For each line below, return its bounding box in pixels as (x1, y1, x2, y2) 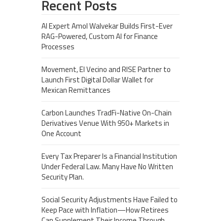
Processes (41, 40, 74, 52)
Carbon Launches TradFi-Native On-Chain (41, 107, 172, 118)
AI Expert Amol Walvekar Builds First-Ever (41, 20, 173, 32)
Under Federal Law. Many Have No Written (41, 160, 173, 172)
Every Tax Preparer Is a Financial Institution (41, 150, 177, 162)
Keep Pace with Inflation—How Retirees (41, 204, 169, 216)
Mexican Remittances (41, 84, 110, 96)
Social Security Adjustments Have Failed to (41, 193, 178, 205)
